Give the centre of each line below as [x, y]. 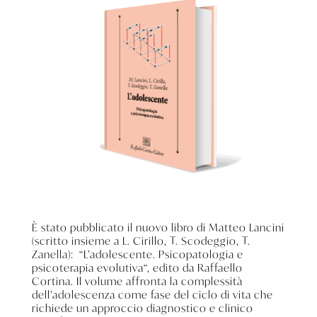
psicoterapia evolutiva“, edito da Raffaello [137, 267]
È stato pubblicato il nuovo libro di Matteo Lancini [158, 227]
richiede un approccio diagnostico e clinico [142, 307]
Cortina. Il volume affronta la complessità [137, 281]
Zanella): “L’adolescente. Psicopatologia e [137, 254]
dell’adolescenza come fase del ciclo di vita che [152, 294]
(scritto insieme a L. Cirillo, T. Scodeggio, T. [141, 240]
